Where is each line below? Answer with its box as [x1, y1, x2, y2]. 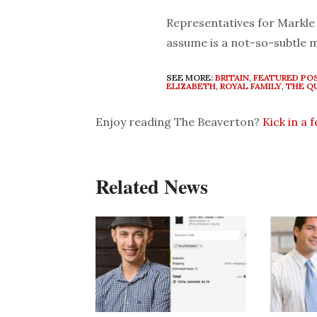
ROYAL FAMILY [220, 81, 282, 92]
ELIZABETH [166, 81, 216, 92]
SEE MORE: [166, 72, 213, 83]
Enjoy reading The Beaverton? [96, 115, 263, 129]
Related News [96, 172, 208, 202]
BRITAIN [215, 72, 249, 83]
